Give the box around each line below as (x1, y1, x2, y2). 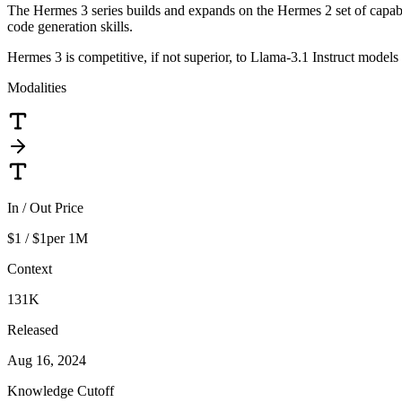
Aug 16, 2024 (7, 352, 86, 368)
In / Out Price (7, 199, 83, 215)
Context (7, 260, 52, 276)
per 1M (47, 230, 88, 246)
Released (7, 321, 58, 337)
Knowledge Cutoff (7, 382, 114, 398)
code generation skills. (7, 18, 133, 34)
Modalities (7, 79, 66, 95)
